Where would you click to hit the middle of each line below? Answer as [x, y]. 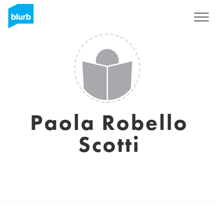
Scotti [109, 145]
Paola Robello [109, 123]
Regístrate [160, 17]
